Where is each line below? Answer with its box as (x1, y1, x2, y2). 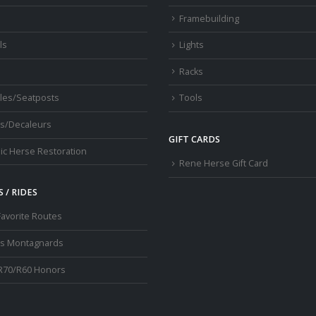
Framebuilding (179, 12, 239, 25)
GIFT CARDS (169, 133, 220, 146)
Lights (179, 39, 204, 51)
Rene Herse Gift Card (179, 157, 268, 170)
